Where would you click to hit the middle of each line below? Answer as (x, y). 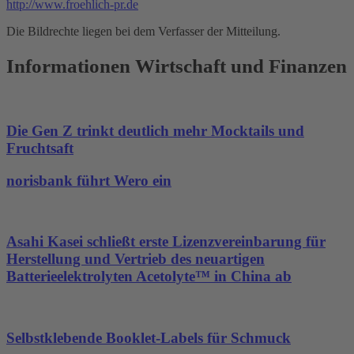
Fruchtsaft (40, 149)
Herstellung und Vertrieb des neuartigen (136, 259)
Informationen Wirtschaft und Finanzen (177, 66)
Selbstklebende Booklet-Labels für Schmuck (149, 337)
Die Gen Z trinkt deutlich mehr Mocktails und (155, 131)
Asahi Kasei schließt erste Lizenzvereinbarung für (166, 242)
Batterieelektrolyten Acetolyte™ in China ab (149, 277)
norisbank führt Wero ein (89, 180)
